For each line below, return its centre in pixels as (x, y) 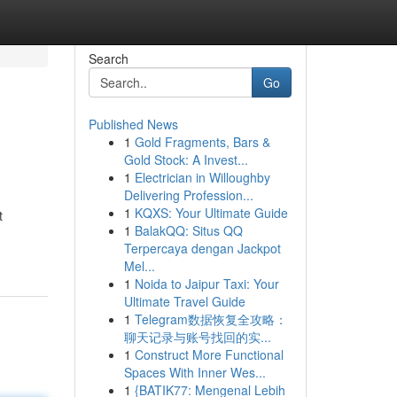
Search (108, 58)
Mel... (139, 266)
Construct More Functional (209, 354)
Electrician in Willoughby (202, 177)
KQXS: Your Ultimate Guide (211, 213)
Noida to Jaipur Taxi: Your (206, 284)
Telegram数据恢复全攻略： (210, 319)
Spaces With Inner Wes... (195, 372)
